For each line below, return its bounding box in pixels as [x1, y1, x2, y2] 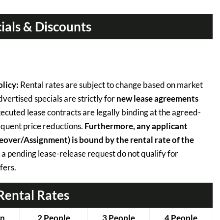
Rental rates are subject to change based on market [19, 80, 203, 90]
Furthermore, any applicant [84, 121, 188, 132]
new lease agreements [116, 93, 198, 104]
